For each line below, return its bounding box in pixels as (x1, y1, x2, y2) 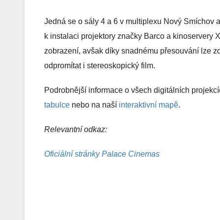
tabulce (44, 100, 70, 109)
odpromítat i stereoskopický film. (44, 61, 155, 70)
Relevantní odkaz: (44, 125, 107, 134)
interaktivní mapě (119, 100, 178, 109)
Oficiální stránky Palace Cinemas (44, 149, 160, 158)
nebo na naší (70, 100, 119, 109)
